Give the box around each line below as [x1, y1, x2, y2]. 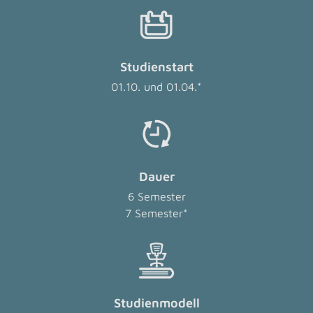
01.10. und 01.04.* [111, 80, 202, 93]
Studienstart [119, 59, 194, 74]
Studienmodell [113, 296, 200, 310]
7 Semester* [125, 207, 188, 219]
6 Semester [127, 190, 186, 203]
